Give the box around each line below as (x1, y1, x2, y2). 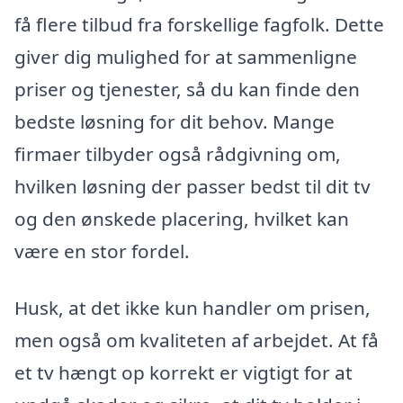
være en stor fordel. (14, 237, 190, 264)
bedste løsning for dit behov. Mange (14, 108, 335, 134)
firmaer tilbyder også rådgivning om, (14, 140, 341, 166)
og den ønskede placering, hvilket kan (14, 205, 349, 231)
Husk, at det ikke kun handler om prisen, (14, 295, 371, 321)
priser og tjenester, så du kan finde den (14, 76, 360, 102)
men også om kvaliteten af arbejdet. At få (14, 327, 379, 354)
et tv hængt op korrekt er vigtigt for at (14, 360, 353, 386)
